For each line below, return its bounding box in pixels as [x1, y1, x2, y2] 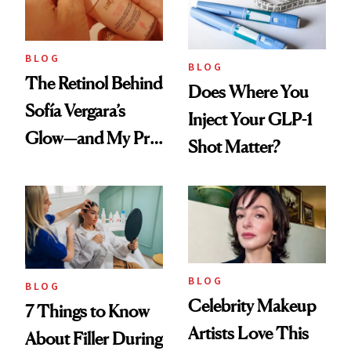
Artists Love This [188, 323, 309, 344]
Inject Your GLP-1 [188, 109, 313, 130]
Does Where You [188, 81, 309, 103]
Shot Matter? [188, 136, 280, 157]
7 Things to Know [25, 300, 150, 321]
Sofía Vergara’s [25, 100, 125, 121]
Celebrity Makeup [188, 295, 316, 317]
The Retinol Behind [25, 72, 162, 93]
